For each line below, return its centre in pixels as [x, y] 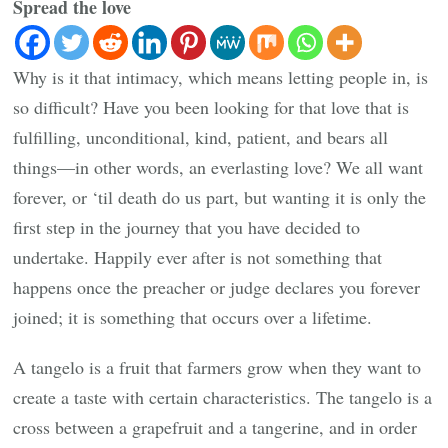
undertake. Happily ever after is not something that [198, 256]
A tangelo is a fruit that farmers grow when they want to [217, 366]
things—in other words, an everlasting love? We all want [218, 166]
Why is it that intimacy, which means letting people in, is [221, 76]
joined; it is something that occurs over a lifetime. [193, 316]
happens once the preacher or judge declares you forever [217, 286]
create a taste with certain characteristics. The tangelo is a [223, 396]
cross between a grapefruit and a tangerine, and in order [215, 426]
